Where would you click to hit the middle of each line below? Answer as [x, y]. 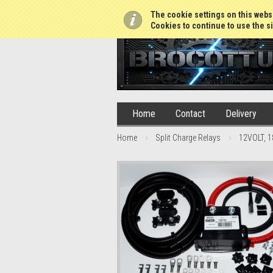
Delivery [241, 114]
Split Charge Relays [188, 138]
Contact [190, 114]
